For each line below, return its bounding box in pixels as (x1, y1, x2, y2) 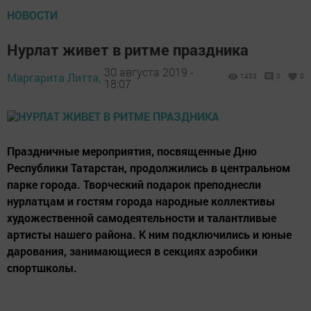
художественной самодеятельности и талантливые (7, 210, 276, 225)
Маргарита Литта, (7, 70, 101, 85)
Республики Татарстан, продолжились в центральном (7, 160, 290, 175)
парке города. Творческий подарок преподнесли (7, 177, 261, 192)
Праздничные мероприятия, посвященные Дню (7, 144, 257, 158)
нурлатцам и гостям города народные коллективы (7, 194, 275, 208)
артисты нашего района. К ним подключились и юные (7, 227, 292, 242)
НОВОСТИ (7, 8, 58, 22)
